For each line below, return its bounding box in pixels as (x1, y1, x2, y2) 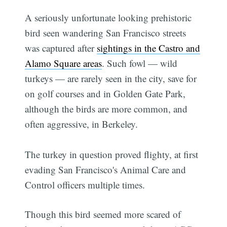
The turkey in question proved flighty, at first (25, 147, 199, 161)
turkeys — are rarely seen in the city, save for (25, 71, 197, 85)
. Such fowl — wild (102, 56, 178, 69)
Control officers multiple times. (25, 178, 145, 191)
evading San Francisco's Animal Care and (25, 163, 186, 176)
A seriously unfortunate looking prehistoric (25, 11, 192, 24)
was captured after (25, 41, 97, 54)
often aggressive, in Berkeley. (25, 117, 138, 130)
